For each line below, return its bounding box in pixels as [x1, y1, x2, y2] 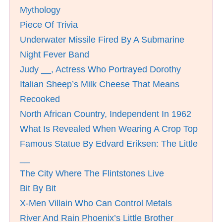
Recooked [20, 94, 60, 104]
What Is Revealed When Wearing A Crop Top [20, 124, 198, 134]
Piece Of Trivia [20, 20, 78, 30]
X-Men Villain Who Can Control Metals [20, 198, 172, 208]
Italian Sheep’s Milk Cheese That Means [20, 79, 179, 89]
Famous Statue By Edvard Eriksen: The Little [20, 139, 198, 149]
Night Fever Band [20, 50, 89, 59]
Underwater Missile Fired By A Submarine [20, 35, 184, 45]
